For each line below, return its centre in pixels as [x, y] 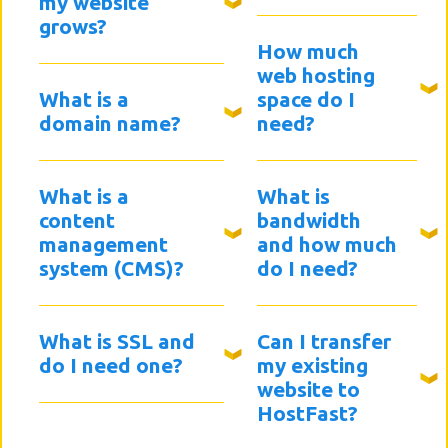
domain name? [109, 123]
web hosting [316, 75]
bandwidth [309, 220]
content [76, 220]
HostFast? [308, 413]
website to [309, 389]
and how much [327, 244]
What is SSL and [116, 341]
